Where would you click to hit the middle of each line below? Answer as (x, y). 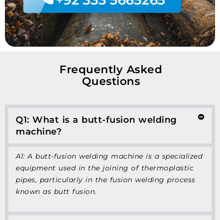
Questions (111, 81)
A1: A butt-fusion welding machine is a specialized (109, 156)
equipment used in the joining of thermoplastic (105, 168)
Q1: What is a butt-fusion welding (96, 120)
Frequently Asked (111, 69)
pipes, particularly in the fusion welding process (106, 179)
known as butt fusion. (56, 191)
